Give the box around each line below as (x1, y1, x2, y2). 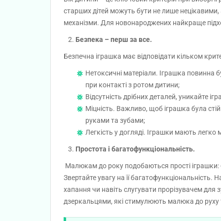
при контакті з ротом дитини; (85, 81, 180, 89)
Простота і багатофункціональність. (75, 145, 195, 153)
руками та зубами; (85, 116, 145, 124)
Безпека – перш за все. (75, 36, 152, 43)
